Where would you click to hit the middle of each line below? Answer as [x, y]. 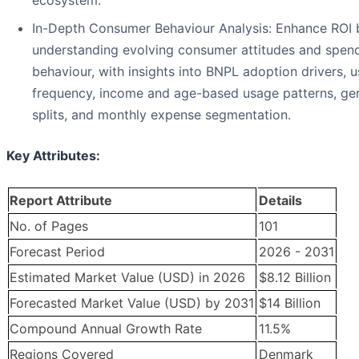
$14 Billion [290, 303]
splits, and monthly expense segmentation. [161, 115]
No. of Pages [49, 226]
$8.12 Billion [295, 277]
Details [280, 200]
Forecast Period [58, 251]
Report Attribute [61, 200]
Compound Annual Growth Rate [106, 328]
